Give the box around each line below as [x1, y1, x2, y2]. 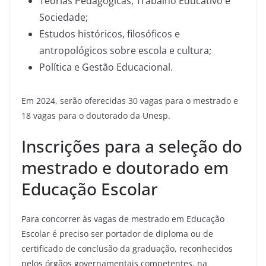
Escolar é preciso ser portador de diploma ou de [21, 228, 213, 239]
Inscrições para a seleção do [21, 135, 242, 157]
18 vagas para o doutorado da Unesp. [21, 110, 170, 121]
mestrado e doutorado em [21, 156, 229, 179]
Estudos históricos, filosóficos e [39, 27, 180, 40]
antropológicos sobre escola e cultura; [39, 44, 211, 57]
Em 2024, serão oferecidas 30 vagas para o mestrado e [21, 95, 238, 106]
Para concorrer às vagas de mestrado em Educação [21, 213, 224, 224]
